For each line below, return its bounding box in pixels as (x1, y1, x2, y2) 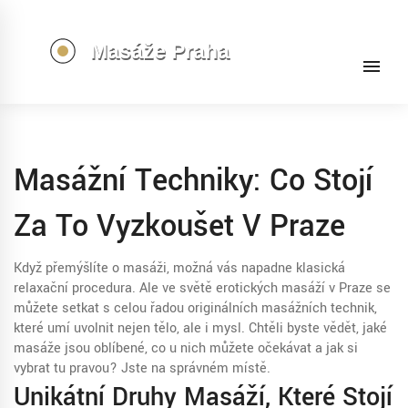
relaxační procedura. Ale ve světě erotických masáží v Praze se (14, 279, 391, 298)
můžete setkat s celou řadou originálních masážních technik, (14, 299, 377, 318)
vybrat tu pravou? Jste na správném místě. (14, 359, 270, 378)
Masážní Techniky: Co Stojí (14, 159, 373, 202)
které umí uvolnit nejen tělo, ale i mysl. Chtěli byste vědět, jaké (14, 319, 387, 338)
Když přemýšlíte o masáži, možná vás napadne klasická (14, 259, 345, 278)
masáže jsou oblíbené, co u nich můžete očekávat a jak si (14, 339, 358, 358)
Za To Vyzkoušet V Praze (14, 205, 345, 248)
